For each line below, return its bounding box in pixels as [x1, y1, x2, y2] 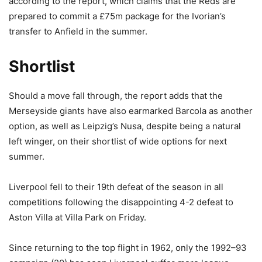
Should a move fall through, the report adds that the [9, 90, 223, 102]
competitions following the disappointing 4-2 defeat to [9, 196, 233, 208]
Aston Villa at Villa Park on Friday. [9, 212, 146, 223]
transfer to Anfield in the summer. [9, 26, 147, 37]
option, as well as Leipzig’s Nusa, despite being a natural [9, 120, 241, 132]
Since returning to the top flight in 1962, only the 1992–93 [9, 242, 247, 254]
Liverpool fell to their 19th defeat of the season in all [9, 181, 223, 193]
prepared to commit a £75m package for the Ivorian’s [9, 11, 226, 22]
